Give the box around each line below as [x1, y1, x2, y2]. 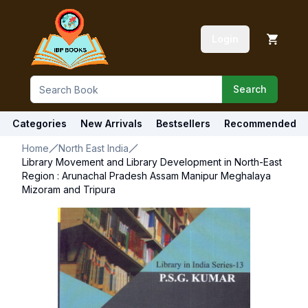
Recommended [223, 118, 296, 129]
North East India [58, 142, 129, 154]
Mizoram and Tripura [22, 184, 115, 195]
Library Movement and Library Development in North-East [22, 156, 282, 168]
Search [233, 83, 267, 95]
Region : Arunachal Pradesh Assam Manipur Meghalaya [22, 170, 271, 181]
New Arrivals [80, 118, 142, 129]
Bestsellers [155, 118, 210, 129]
